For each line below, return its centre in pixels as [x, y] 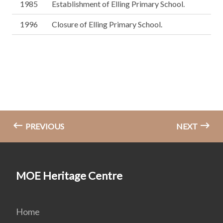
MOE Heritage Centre [69, 176]
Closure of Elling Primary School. [107, 24]
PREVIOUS [44, 126]
